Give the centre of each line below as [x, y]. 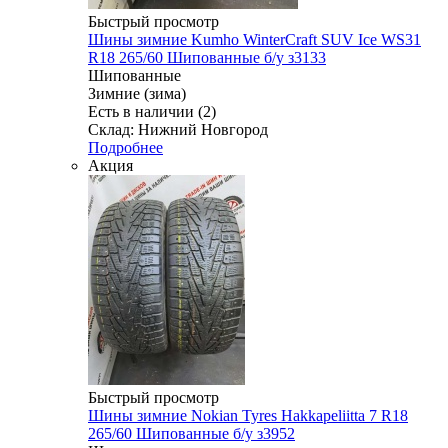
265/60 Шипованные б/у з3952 [191, 433]
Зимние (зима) [137, 93]
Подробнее [125, 147]
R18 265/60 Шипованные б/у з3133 [207, 57]
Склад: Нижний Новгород [178, 129]
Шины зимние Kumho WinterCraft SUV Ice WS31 [254, 39]
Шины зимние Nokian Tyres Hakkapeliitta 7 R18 [248, 415]
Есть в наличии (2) [152, 111]
